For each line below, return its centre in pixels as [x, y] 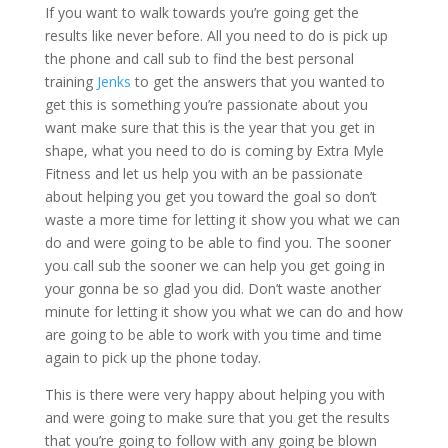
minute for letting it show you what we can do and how [223, 311]
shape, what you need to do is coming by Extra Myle [214, 150]
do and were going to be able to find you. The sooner [217, 242]
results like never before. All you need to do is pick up [216, 35]
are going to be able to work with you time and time [213, 334]
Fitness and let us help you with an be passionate [203, 173]
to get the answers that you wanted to [257, 81]
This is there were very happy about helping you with [214, 394]
